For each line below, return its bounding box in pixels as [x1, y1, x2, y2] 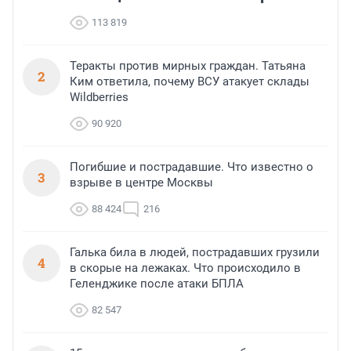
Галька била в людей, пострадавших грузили [70, 245, 320, 260]
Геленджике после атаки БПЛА [70, 277, 244, 291]
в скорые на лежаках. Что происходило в [70, 261, 301, 276]
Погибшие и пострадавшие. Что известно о [70, 160, 313, 175]
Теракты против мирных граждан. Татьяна [70, 59, 306, 74]
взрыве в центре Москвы [70, 175, 213, 190]
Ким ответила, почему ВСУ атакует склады [70, 74, 309, 89]
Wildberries [70, 90, 128, 105]
